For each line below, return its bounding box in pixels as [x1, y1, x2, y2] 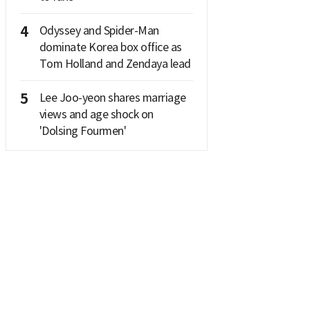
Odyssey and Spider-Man [39, 23, 159, 37]
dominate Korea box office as [39, 39, 182, 54]
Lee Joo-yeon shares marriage [39, 90, 186, 104]
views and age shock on [39, 107, 154, 121]
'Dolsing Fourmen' [39, 123, 126, 138]
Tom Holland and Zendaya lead [39, 56, 191, 71]
